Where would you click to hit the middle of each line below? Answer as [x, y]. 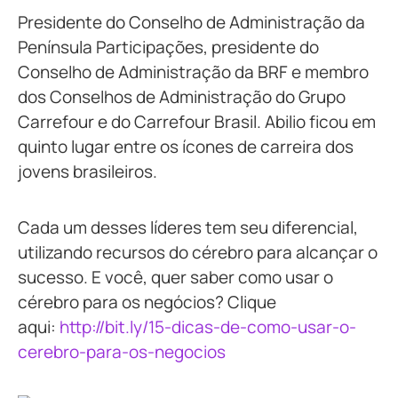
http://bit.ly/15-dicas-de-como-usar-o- [208, 326]
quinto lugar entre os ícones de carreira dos [186, 146]
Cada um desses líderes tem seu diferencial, [188, 227]
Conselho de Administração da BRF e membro [193, 72]
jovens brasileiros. [88, 171]
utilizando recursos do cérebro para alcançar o [198, 252]
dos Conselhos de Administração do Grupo [182, 96]
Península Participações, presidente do [168, 47]
